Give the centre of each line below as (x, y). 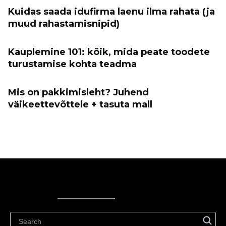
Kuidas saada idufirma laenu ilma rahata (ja (111, 12)
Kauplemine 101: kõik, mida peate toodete (109, 52)
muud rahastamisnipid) (64, 24)
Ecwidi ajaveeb (84, 209)
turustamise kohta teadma (72, 64)
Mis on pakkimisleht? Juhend (78, 92)
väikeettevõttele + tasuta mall (80, 104)
